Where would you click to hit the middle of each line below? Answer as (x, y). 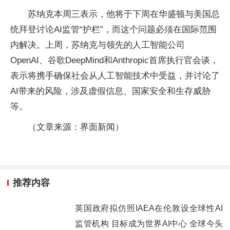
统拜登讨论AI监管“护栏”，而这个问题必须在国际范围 (113, 30)
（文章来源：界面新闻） (76, 127)
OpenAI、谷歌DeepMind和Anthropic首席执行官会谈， (114, 60)
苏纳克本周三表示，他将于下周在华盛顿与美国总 (124, 14)
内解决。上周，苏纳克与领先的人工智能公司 (98, 45)
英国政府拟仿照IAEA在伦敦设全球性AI (149, 208)
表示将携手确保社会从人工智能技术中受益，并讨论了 (115, 76)
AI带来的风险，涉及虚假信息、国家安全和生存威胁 (110, 91)
